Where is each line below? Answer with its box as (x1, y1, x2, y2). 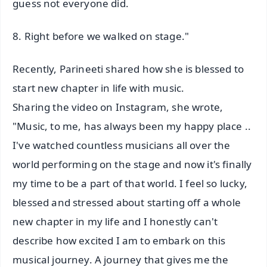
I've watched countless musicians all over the (13, 138, 231, 152)
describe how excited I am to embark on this (13, 233, 226, 247)
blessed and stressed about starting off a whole (13, 195, 241, 209)
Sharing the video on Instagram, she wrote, (13, 100, 223, 114)
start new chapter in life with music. (13, 80, 185, 95)
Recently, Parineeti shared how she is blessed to (13, 61, 244, 76)
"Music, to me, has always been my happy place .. (13, 119, 252, 133)
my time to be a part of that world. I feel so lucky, (13, 176, 247, 190)
